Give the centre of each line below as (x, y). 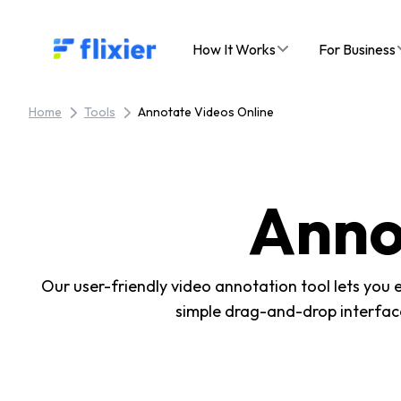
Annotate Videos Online (205, 112)
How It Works (234, 49)
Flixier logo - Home (111, 48)
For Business (357, 49)
